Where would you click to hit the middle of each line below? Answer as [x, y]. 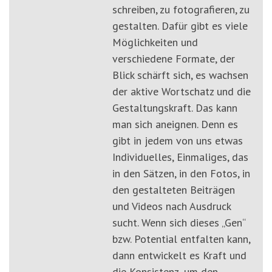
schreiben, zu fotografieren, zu [181, 10]
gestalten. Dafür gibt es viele [180, 26]
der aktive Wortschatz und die [182, 92]
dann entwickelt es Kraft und [179, 256]
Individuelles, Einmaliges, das [180, 157]
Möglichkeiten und [155, 42]
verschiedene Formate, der [174, 59]
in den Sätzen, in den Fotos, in [181, 174]
